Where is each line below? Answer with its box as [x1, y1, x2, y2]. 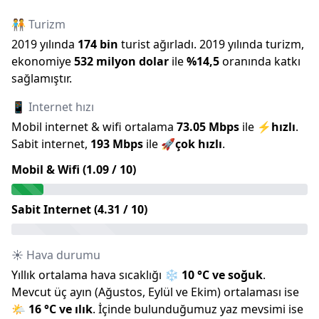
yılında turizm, [225, 36, 304, 52]
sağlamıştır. [11, 70, 72, 86]
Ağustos [98, 284, 142, 300]
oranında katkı [222, 53, 300, 69]
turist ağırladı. [121, 36, 197, 52]
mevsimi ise [238, 301, 303, 317]
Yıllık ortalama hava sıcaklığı [11, 267, 162, 283]
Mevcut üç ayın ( [11, 284, 98, 300]
